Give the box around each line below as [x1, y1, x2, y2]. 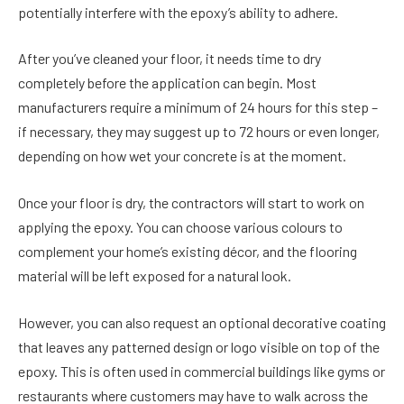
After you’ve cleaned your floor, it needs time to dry [18, 50, 321, 68]
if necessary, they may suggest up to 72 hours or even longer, [18, 123, 380, 141]
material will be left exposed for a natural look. [18, 267, 291, 285]
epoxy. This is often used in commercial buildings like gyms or [18, 362, 385, 380]
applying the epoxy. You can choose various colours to [18, 218, 343, 236]
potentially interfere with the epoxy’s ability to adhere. [18, 3, 338, 21]
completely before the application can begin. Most [18, 74, 317, 92]
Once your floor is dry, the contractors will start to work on [18, 194, 364, 212]
